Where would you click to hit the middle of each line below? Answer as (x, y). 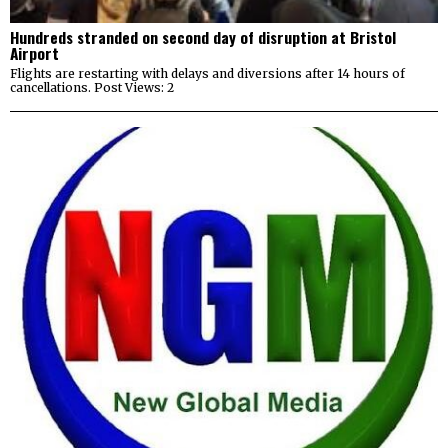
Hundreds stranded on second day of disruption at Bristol (203, 36)
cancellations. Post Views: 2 (92, 87)
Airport (34, 52)
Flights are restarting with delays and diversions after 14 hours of (207, 73)
